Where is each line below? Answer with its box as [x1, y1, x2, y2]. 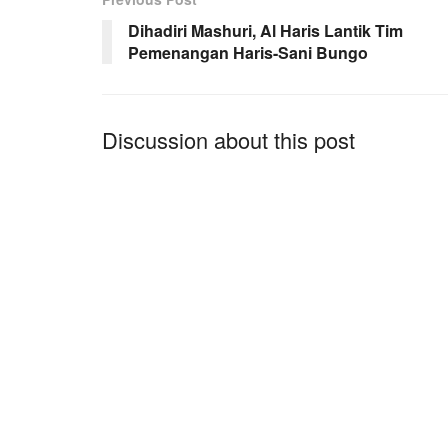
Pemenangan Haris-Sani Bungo [128, 40, 368, 64]
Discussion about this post [102, 123, 355, 155]
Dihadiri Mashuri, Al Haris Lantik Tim [128, 18, 403, 42]
